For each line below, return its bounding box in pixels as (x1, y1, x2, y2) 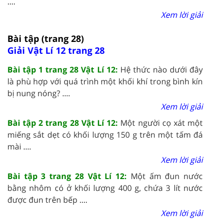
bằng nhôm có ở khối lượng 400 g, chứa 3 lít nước (7, 182, 203, 193)
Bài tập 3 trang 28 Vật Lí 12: (7, 170, 131, 182)
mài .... (7, 141, 31, 152)
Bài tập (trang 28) (7, 32, 84, 44)
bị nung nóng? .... (7, 87, 70, 99)
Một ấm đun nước (130, 170, 203, 182)
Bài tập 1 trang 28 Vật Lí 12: (7, 64, 120, 75)
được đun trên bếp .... (7, 194, 87, 205)
